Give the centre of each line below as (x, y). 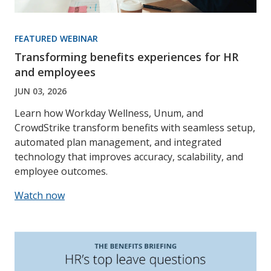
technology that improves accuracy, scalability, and (129, 156)
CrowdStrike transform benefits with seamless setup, (135, 127)
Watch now (40, 195)
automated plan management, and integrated (118, 142)
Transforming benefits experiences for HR (126, 57)
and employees (55, 72)
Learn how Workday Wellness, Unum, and (109, 113)
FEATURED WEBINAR (56, 38)
